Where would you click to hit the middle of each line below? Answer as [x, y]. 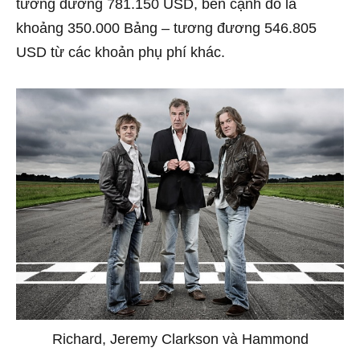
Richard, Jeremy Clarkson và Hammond [180, 339]
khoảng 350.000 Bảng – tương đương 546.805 [166, 28]
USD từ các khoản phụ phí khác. [121, 52]
